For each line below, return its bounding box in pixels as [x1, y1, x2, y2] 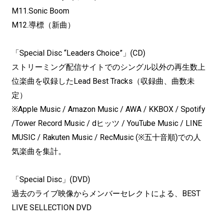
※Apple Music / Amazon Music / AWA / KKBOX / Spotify [12, 104, 205, 114]
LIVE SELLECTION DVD [12, 202, 92, 212]
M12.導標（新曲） [12, 20, 75, 30]
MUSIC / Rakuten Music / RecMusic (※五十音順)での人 [12, 132, 201, 142]
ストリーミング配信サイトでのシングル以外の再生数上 [12, 62, 205, 72]
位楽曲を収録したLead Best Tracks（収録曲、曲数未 [12, 76, 195, 86]
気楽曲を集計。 [12, 146, 66, 156]
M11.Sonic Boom [12, 6, 69, 15]
